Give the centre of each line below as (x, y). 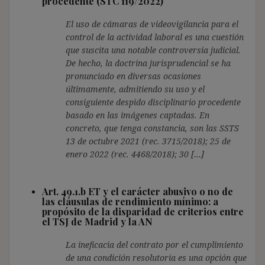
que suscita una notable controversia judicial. (153, 50)
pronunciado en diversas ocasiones (133, 76)
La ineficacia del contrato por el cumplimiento (154, 244)
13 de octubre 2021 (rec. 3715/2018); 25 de (148, 141)
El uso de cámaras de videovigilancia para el (152, 24)
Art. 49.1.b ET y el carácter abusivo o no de (138, 191)
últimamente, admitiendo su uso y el (135, 89)
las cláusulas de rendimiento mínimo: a (130, 201)
